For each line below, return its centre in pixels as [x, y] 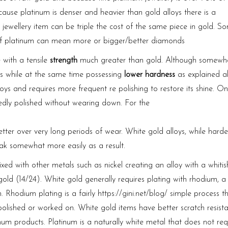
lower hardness [151, 75]
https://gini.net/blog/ [133, 194]
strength [64, 60]
